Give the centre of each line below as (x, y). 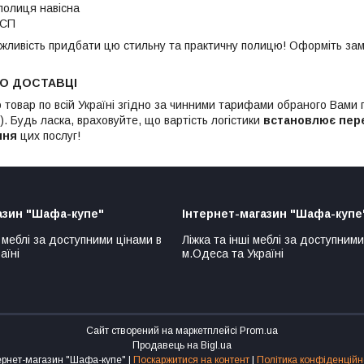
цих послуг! (49, 136)
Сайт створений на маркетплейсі (163, 331)
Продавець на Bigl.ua (182, 346)
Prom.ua (259, 331)
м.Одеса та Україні (233, 254)
